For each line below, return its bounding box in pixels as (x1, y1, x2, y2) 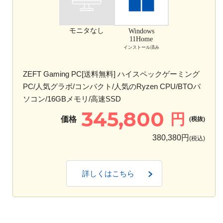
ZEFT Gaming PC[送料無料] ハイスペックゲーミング (23, 69, 200, 78)
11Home (129, 35, 153, 43)
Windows (128, 27, 154, 35)
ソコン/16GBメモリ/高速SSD (23, 94, 121, 103)
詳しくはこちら (82, 169, 135, 178)
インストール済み (123, 45, 159, 50)
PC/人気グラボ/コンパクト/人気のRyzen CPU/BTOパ (23, 82, 201, 91)
